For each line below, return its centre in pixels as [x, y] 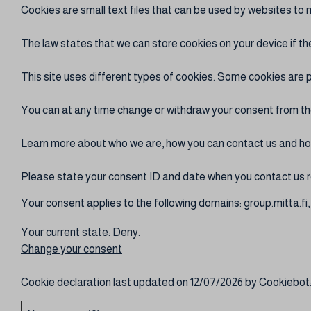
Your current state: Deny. [82, 232]
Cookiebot [284, 282]
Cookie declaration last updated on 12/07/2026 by [140, 282]
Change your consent [72, 249]
